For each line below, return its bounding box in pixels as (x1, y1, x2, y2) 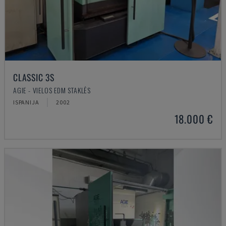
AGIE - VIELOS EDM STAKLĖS (13, 85, 91, 95)
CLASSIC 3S (13, 71, 54, 84)
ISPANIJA (13, 98, 39, 106)
